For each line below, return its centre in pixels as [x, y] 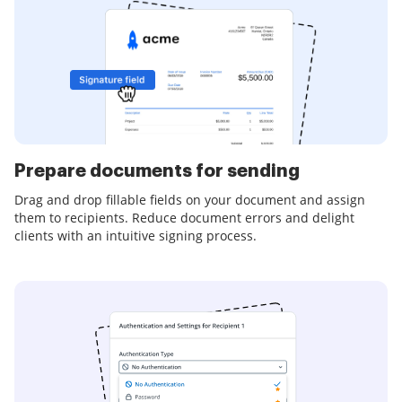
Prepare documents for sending [157, 171]
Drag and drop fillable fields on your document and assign [190, 200]
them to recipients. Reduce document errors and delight [184, 218]
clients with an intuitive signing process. [135, 236]
